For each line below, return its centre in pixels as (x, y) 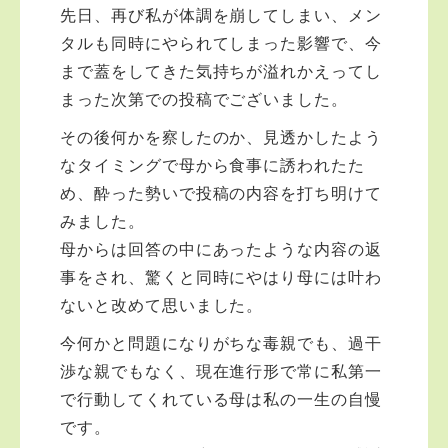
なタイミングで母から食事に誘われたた (213, 165)
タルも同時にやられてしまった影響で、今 (221, 43)
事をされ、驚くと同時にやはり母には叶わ (221, 277)
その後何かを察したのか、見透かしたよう (221, 137)
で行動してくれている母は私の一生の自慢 (221, 399)
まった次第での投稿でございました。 (204, 99)
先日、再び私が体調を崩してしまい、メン (221, 15)
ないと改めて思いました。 (162, 305)
